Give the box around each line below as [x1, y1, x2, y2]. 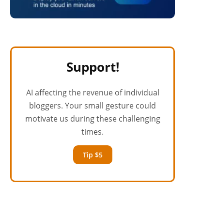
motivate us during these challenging [25, 113, 160, 124]
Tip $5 [82, 150, 103, 159]
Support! [66, 58, 119, 76]
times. [81, 126, 104, 137]
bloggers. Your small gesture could [29, 100, 156, 111]
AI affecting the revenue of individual [26, 87, 159, 98]
